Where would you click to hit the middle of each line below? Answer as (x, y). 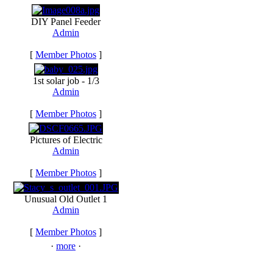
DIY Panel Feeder (66, 22)
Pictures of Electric (66, 140)
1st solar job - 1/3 (66, 81)
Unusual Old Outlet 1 (66, 199)
